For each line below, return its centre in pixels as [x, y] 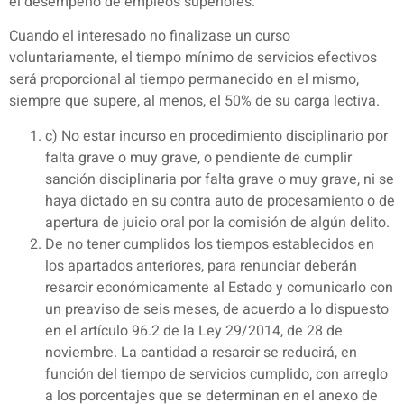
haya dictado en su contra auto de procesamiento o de [220, 201]
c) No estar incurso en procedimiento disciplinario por [216, 136]
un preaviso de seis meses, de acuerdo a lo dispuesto [217, 309]
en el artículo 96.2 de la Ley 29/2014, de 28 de [194, 331]
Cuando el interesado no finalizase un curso [150, 37]
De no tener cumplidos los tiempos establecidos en [210, 244]
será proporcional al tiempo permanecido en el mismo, [184, 80]
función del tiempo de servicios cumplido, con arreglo [216, 374]
